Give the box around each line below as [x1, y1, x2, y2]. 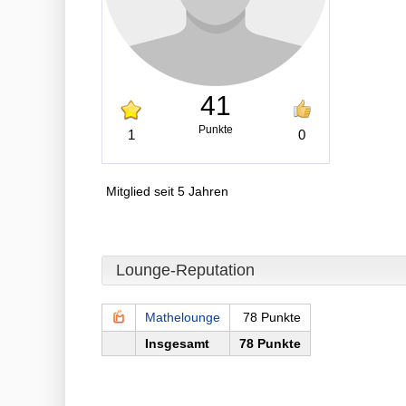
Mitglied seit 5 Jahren [106, 184, 228, 198]
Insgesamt [145, 336, 209, 351]
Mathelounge [145, 310, 220, 324]
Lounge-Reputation [116, 261, 255, 279]
